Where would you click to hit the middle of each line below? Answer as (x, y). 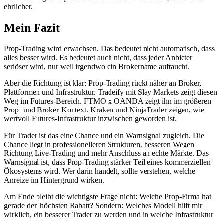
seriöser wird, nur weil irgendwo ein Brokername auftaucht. (97, 67)
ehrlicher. (18, 7)
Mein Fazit (32, 28)
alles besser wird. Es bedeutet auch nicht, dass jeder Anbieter (98, 58)
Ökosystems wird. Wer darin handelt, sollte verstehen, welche (100, 171)
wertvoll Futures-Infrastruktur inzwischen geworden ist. (90, 119)
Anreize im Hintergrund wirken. (54, 180)
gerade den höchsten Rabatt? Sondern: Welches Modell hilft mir (103, 206)
